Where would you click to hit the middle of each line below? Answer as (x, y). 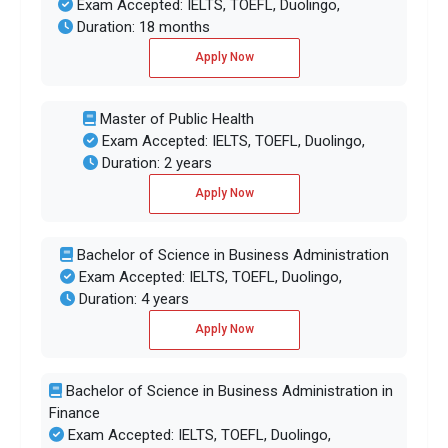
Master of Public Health (175, 119)
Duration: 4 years (131, 299)
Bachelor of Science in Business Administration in (227, 391)
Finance (74, 413)
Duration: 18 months (141, 27)
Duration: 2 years (155, 163)
